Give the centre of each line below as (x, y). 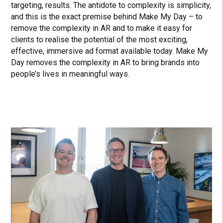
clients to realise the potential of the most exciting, (100, 39)
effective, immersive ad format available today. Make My (110, 51)
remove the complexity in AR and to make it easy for (102, 28)
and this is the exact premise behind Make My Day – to (107, 16)
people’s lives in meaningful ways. (71, 74)
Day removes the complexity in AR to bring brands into (106, 62)
